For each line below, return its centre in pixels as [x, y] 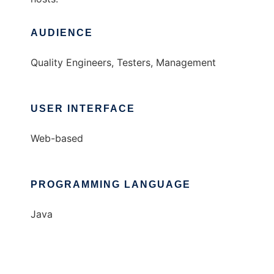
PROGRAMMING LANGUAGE [111, 184]
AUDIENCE [62, 33]
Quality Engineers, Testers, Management [123, 62]
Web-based [57, 138]
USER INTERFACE [83, 109]
